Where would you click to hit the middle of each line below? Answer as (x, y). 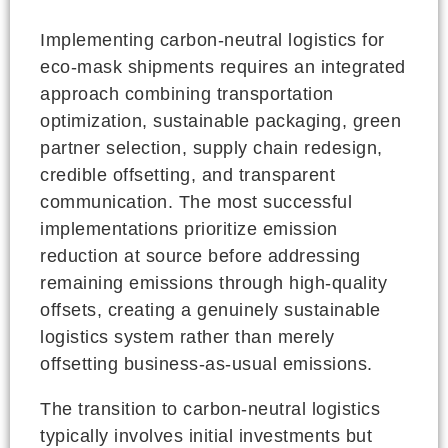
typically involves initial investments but (206, 435)
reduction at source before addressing (200, 255)
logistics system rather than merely (187, 336)
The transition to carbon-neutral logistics (210, 408)
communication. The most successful (196, 201)
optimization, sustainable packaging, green (220, 120)
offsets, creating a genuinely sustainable (210, 309)
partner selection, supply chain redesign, (211, 147)
